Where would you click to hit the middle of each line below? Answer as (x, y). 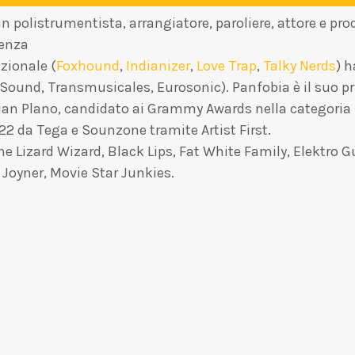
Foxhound (88, 65)
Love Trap (227, 65)
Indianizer (158, 65)
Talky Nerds (300, 65)
